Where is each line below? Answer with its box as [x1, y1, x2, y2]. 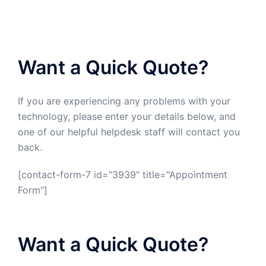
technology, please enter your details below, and [18, 110, 236, 122]
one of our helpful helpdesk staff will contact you [18, 126, 240, 138]
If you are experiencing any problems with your [18, 95, 230, 107]
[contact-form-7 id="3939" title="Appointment [18, 169, 227, 180]
